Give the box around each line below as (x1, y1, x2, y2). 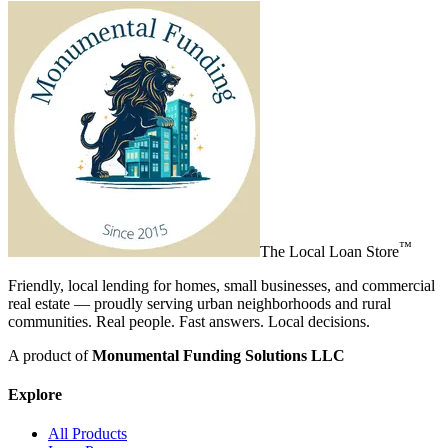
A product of (8, 346, 92, 364)
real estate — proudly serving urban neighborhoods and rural (8, 294, 391, 312)
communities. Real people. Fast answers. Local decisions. (8, 312, 370, 330)
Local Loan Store (289, 242, 399, 260)
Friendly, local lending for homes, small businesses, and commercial (8, 276, 435, 294)
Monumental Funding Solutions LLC (92, 346, 345, 364)
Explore (8, 385, 62, 403)
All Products (48, 425, 127, 443)
